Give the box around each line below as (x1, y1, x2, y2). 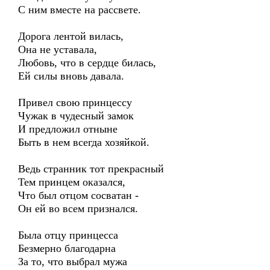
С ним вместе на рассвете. (18, 4, 141, 16)
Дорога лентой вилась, (18, 30, 124, 42)
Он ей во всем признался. (18, 202, 138, 215)
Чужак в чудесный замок (18, 110, 134, 122)
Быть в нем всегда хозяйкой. (18, 136, 149, 148)
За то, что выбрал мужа (18, 256, 127, 268)
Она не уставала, (18, 43, 97, 55)
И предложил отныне (18, 123, 118, 135)
